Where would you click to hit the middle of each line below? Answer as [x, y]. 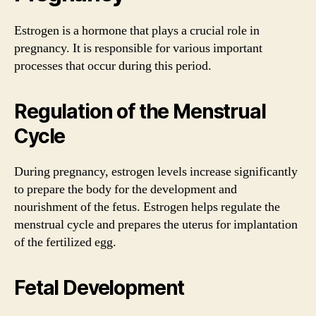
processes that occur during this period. [113, 66]
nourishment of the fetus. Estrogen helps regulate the [147, 207]
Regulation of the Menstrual [140, 111]
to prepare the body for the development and [126, 189]
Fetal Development [99, 288]
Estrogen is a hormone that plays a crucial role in [137, 31]
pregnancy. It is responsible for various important [138, 48]
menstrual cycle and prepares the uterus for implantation [156, 225]
